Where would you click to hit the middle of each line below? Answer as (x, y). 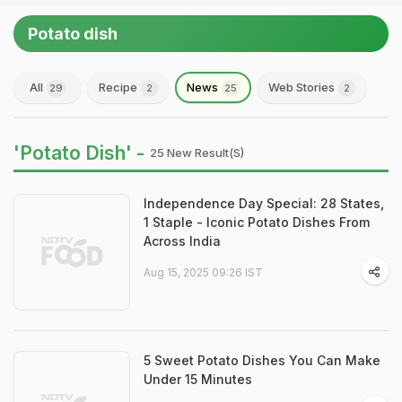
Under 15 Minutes (198, 379)
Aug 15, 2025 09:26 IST (203, 272)
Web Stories (303, 87)
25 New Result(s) (197, 153)
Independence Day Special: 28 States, (264, 203)
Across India (182, 241)
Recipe (119, 87)
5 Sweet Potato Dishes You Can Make (262, 360)
